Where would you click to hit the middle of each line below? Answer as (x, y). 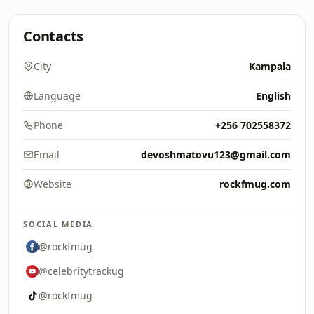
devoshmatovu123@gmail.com (216, 155)
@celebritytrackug (81, 271)
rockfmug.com (255, 184)
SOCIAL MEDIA (59, 224)
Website (53, 184)
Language (57, 96)
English (273, 96)
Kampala (270, 66)
